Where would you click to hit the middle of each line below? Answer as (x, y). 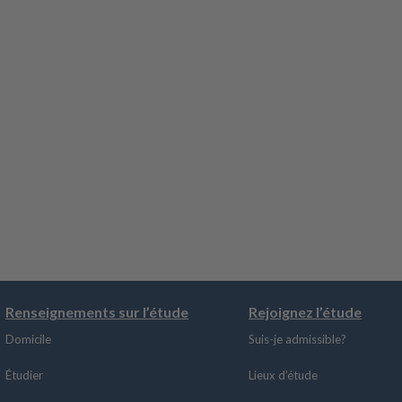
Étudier (24, 376)
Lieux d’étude (283, 376)
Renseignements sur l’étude (97, 312)
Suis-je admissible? (297, 340)
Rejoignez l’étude (305, 312)
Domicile (28, 340)
